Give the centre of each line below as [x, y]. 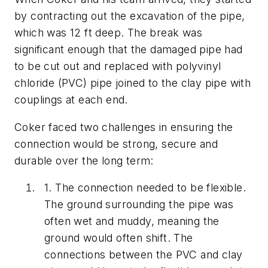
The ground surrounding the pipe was [139, 205]
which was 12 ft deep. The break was [108, 33]
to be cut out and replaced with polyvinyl [118, 66]
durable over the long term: [84, 160]
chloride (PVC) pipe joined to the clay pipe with [133, 83]
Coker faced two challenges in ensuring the [124, 127]
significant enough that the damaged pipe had [129, 50]
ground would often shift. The [119, 238]
